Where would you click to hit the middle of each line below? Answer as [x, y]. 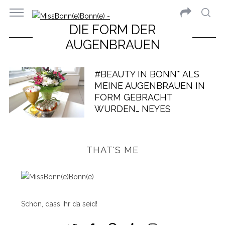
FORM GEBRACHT [133, 97]
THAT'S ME [113, 150]
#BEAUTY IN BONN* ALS [147, 74]
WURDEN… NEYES [132, 108]
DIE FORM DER [113, 30]
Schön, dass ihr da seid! [59, 204]
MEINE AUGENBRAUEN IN [149, 85]
